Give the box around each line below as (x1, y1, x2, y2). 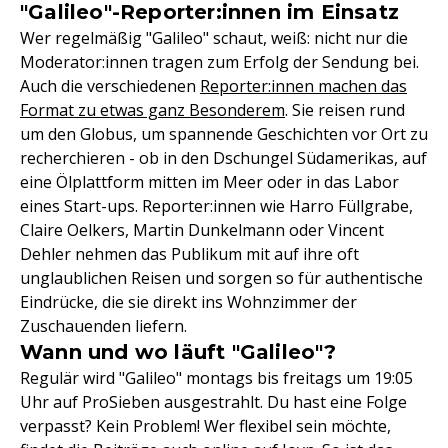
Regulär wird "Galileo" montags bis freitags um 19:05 (20, 367, 413, 390)
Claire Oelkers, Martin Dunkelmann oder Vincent (20, 219, 384, 242)
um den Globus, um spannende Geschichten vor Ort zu (20, 123, 428, 146)
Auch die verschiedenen (20, 75, 200, 98)
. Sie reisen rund (285, 99, 405, 122)
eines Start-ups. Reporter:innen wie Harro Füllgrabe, (20, 195, 413, 218)
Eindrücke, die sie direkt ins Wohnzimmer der (20, 291, 357, 314)
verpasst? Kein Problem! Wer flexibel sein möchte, (20, 415, 391, 438)
